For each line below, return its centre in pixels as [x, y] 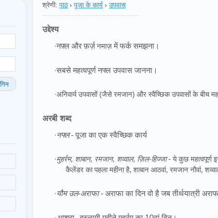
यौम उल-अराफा [78, 193]
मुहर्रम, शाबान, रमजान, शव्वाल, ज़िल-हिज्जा [112, 159]
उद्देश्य [50, 29]
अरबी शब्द [57, 118]
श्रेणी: [50, 5]
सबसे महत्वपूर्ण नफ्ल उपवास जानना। [107, 70]
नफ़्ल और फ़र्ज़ [77, 46]
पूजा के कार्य [88, 5]
